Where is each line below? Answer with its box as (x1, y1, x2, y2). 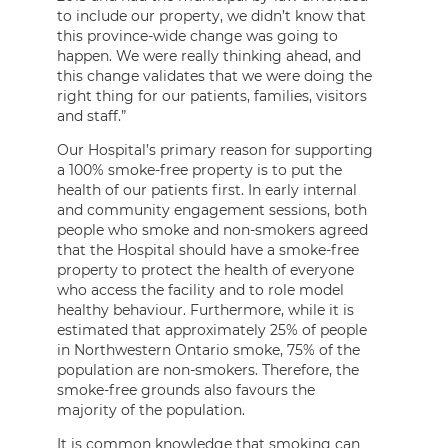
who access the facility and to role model (57, 280, 344, 299)
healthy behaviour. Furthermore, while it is (57, 300, 354, 319)
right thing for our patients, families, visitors (57, 86, 367, 105)
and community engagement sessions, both (57, 200, 367, 219)
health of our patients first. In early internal (57, 180, 357, 199)
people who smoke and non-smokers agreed (57, 220, 368, 239)
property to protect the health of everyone (57, 260, 354, 279)
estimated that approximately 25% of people (57, 320, 367, 339)
